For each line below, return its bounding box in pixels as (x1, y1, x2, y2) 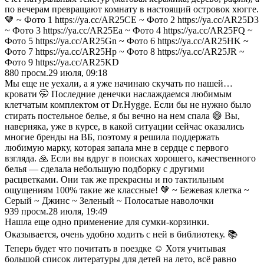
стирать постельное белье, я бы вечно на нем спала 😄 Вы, (5, 110, 240, 121)
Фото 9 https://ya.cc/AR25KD (5, 57, 119, 67)
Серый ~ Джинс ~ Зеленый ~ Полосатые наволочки (5, 195, 214, 206)
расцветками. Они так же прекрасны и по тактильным (5, 174, 224, 184)
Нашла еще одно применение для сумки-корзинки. (5, 216, 209, 227)
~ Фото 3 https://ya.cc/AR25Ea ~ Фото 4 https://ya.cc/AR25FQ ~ (5, 25, 253, 35)
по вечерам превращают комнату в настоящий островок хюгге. (5, 4, 259, 14)
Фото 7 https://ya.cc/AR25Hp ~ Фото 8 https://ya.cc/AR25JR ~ (5, 46, 245, 57)
